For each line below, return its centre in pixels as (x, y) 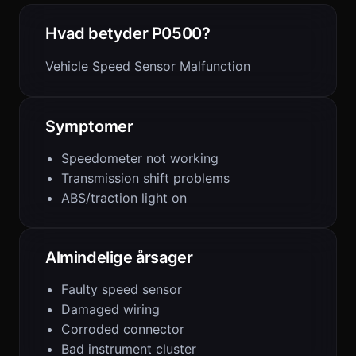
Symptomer (89, 126)
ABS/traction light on (124, 198)
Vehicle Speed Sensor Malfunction (148, 66)
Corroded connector (123, 329)
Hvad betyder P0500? (128, 33)
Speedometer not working (140, 158)
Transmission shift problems (145, 178)
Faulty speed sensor (122, 289)
